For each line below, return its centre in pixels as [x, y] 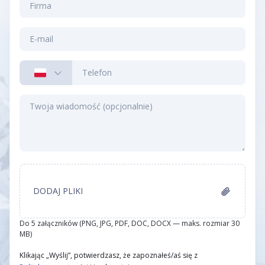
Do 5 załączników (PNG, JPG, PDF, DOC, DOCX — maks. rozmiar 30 [130, 223]
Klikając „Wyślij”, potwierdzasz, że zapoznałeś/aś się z [109, 255]
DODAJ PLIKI [58, 191]
